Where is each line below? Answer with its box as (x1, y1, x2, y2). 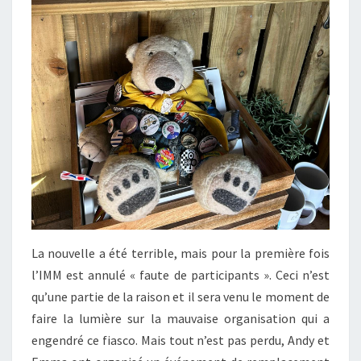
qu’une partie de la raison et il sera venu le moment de (31, 288, 330, 305)
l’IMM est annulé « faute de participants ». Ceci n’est (31, 267, 330, 284)
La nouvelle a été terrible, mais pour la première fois (31, 245, 330, 262)
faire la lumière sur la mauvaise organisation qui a (31, 310, 330, 327)
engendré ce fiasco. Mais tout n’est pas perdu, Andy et (31, 332, 330, 349)
